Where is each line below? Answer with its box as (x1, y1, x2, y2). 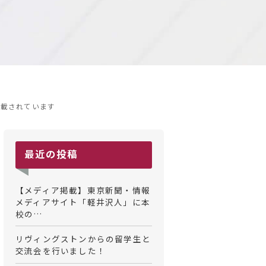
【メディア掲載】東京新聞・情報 (15, 183, 150, 196)
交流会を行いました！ (15, 245, 106, 257)
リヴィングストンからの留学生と (15, 233, 151, 245)
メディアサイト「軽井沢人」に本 (15, 195, 150, 208)
